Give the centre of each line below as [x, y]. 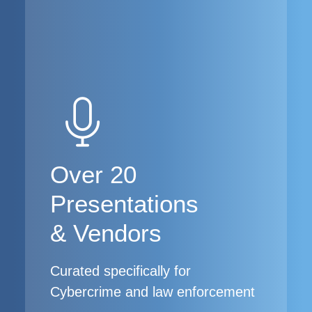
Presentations [124, 204]
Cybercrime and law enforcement [153, 292]
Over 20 [93, 174]
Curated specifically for [120, 271]
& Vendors [106, 233]
